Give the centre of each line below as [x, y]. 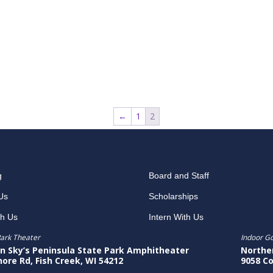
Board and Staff [179, 175]
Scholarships [173, 196]
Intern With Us [176, 217]
